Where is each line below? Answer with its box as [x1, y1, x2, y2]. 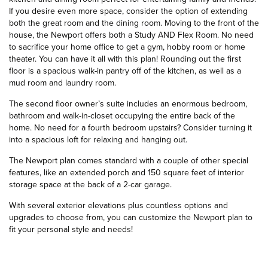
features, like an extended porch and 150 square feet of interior [9, 166, 244, 179]
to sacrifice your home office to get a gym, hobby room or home [9, 41, 245, 53]
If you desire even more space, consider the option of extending [9, 5, 248, 17]
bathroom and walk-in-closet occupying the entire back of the [9, 109, 235, 122]
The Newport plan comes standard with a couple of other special [9, 154, 248, 167]
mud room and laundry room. [9, 77, 116, 89]
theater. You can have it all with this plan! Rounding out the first [9, 53, 241, 65]
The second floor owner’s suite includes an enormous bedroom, [9, 98, 247, 110]
